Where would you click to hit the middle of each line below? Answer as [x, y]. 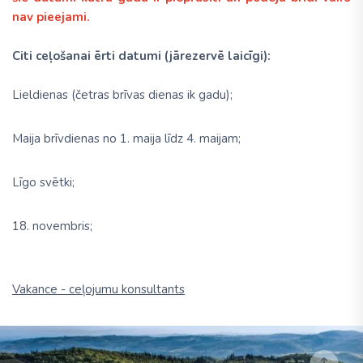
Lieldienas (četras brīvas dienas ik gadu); [122, 95]
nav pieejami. [51, 17]
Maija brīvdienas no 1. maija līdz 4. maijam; [126, 139]
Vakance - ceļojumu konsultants [98, 289]
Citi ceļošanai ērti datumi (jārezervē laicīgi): [141, 56]
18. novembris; [52, 226]
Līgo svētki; [43, 182]
